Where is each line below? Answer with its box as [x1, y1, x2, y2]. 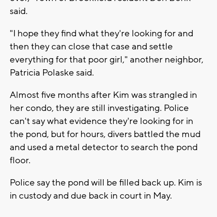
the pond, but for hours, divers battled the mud [10, 128, 201, 140]
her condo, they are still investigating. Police [10, 102, 189, 114]
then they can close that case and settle [10, 40, 173, 52]
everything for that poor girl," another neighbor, [10, 53, 203, 65]
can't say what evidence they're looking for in [10, 115, 193, 127]
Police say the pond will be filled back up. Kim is [10, 176, 202, 188]
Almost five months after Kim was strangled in [10, 89, 197, 101]
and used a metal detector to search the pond [10, 141, 198, 153]
